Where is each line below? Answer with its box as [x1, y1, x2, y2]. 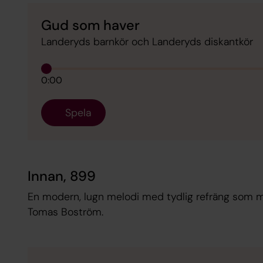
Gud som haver [41, 16, 140, 34]
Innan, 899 [27, 167, 96, 185]
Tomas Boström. [27, 205, 106, 220]
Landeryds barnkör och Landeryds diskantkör [41, 34, 254, 49]
